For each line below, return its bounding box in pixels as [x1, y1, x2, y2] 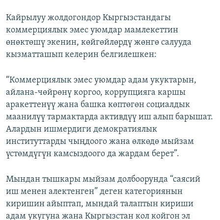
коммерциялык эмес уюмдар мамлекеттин [6, 26, 178, 35]
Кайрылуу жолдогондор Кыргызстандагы [6, 13, 171, 23]
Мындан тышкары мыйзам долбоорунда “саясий [6, 175, 200, 185]
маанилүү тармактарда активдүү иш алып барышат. [6, 112, 213, 122]
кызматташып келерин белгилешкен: [6, 50, 157, 60]
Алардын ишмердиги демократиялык [6, 125, 157, 135]
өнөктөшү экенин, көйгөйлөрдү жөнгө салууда [6, 38, 192, 48]
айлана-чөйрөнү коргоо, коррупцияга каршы [6, 88, 186, 98]
